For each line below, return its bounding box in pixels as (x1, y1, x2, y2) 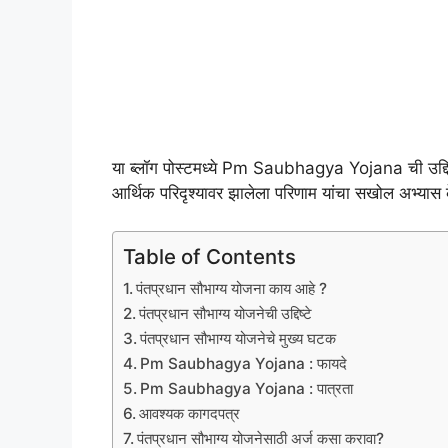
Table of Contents (123, 244, 296, 270)
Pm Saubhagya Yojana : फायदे (140, 354, 348, 374)
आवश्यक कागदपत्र (139, 404, 241, 424)
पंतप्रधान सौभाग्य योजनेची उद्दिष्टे (139, 304, 313, 324)
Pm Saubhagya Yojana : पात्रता (140, 379, 354, 399)
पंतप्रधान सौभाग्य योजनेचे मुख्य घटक (140, 329, 337, 349)
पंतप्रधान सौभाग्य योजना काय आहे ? (136, 279, 328, 299)
